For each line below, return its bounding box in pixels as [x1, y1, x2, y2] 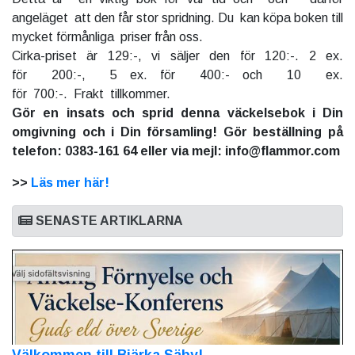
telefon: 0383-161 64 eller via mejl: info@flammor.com [12, 143, 340, 158]
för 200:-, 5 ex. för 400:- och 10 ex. [12, 67, 343, 82]
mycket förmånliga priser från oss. [12, 29, 203, 44]
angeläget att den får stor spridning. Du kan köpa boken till [12, 10, 343, 25]
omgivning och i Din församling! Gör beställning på [12, 124, 343, 139]
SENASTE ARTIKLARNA [32, 213, 183, 227]
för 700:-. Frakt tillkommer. [12, 86, 170, 101]
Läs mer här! [31, 175, 109, 189]
